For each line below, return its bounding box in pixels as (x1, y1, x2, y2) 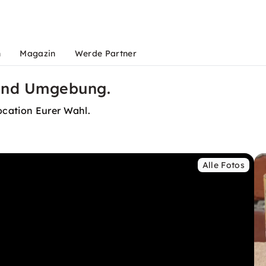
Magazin (20, 48, 56, 59)
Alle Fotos (202, 160, 245, 170)
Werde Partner (74, 48, 137, 59)
